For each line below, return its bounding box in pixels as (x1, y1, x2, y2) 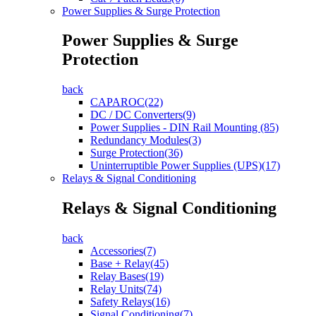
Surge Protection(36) (90, 147, 183, 159)
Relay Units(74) (90, 283, 162, 296)
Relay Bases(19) (90, 270, 164, 283)
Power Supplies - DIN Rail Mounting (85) (90, 121, 279, 134)
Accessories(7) (90, 245, 156, 257)
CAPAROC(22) (90, 96, 163, 109)
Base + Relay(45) (90, 257, 169, 270)
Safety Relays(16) (90, 296, 170, 308)
